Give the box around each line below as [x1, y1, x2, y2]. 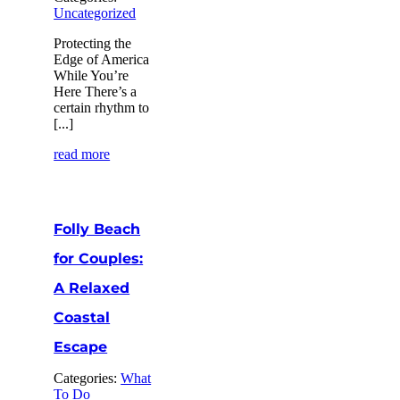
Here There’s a [54, 83, 137, 99]
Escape [54, 337, 108, 355]
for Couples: [54, 249, 144, 267]
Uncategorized [54, 4, 137, 21]
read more [54, 146, 111, 162]
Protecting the [54, 35, 132, 51]
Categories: [54, 370, 121, 386]
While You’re [54, 67, 129, 83]
